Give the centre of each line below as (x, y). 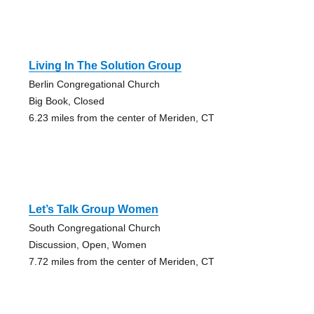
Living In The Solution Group (105, 65)
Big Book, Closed (66, 101)
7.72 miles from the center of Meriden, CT (121, 261)
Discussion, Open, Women (87, 244)
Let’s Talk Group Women (93, 209)
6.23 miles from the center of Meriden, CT (121, 117)
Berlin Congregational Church (94, 84)
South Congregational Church (94, 227)
